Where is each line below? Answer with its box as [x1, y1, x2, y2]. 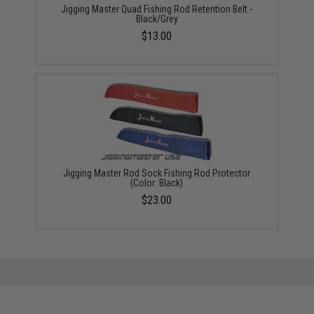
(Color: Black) [130, 177, 184, 189]
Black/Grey [135, 13, 178, 25]
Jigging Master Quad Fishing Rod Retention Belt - [61, 4, 253, 15]
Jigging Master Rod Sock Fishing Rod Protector [63, 168, 251, 179]
